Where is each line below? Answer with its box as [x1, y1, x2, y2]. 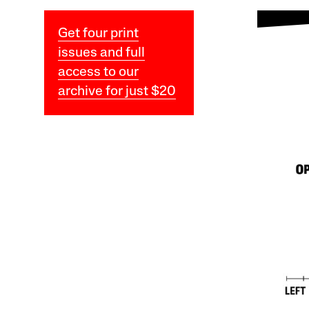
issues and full [57, 46, 145, 60]
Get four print [57, 26, 139, 41]
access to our [57, 65, 139, 79]
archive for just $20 [57, 84, 176, 99]
